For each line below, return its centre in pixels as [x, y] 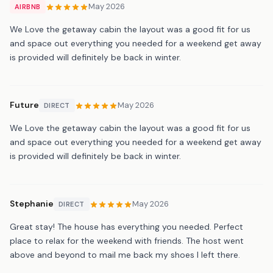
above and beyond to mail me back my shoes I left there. [125, 254]
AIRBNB [28, 6]
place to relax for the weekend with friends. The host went [127, 240]
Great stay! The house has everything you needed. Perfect [126, 226]
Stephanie [32, 204]
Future [24, 105]
